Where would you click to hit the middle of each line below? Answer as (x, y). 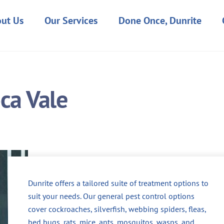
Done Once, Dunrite (160, 20)
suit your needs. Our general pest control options (111, 196)
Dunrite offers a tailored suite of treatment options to (118, 183)
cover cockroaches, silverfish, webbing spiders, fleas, (117, 209)
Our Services (71, 20)
